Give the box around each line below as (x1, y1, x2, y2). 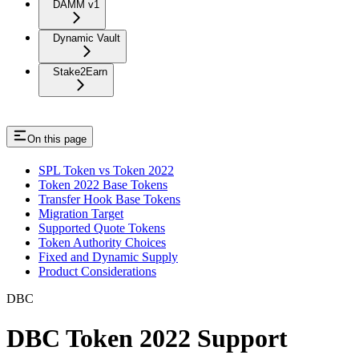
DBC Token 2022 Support (6, 323, 288, 353)
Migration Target (38, 207, 123, 221)
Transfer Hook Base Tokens (38, 192, 180, 207)
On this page (27, 133, 87, 146)
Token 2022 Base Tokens (38, 178, 167, 192)
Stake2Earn (53, 66, 107, 79)
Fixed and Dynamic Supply (38, 250, 178, 264)
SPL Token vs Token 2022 (38, 163, 174, 178)
